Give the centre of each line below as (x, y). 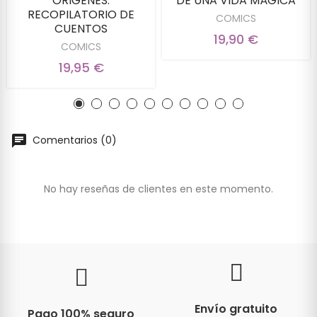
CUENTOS (81, 28)
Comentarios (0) (73, 140)
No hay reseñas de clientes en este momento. (158, 189)
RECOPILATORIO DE (81, 14)
